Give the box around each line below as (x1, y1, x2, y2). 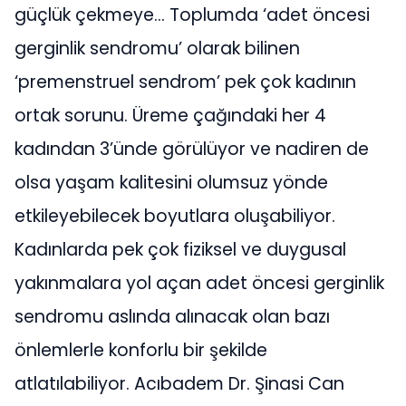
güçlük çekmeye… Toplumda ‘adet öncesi (14, 3, 370, 27)
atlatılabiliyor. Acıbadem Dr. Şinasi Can (14, 372, 344, 396)
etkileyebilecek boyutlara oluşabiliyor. (14, 204, 335, 228)
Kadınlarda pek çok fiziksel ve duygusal (14, 237, 346, 262)
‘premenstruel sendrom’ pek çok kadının (14, 70, 356, 94)
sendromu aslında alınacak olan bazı (14, 304, 330, 329)
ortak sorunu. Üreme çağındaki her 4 (14, 103, 326, 128)
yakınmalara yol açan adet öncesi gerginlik (14, 271, 384, 295)
